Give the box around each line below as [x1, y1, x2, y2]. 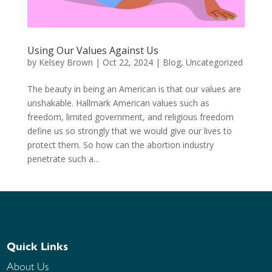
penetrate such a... [27, 152, 99, 165]
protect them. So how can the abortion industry [27, 138, 214, 151]
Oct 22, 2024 [102, 56, 153, 68]
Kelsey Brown [38, 56, 93, 68]
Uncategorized [185, 56, 243, 68]
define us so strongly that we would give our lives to [27, 124, 232, 137]
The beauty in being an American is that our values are [27, 83, 241, 95]
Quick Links [7, 239, 69, 253]
